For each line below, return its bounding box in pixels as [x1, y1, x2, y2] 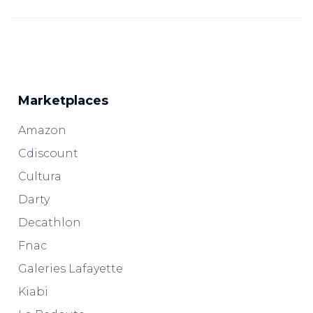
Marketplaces [18, 93, 108, 108]
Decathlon [18, 216, 81, 229]
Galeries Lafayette [18, 262, 123, 275]
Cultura [18, 170, 61, 183]
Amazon [18, 124, 66, 137]
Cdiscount [18, 147, 78, 160]
